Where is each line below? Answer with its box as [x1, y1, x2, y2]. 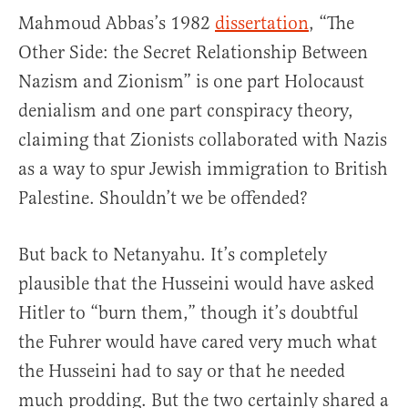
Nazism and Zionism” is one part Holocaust [18, 70, 364, 94]
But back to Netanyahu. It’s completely [18, 243, 327, 267]
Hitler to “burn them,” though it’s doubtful [18, 301, 359, 325]
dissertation [215, 12, 309, 36]
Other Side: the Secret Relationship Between [18, 41, 368, 65]
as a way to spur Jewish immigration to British [18, 158, 388, 181]
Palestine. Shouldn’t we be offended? [18, 187, 308, 210]
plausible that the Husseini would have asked [18, 272, 374, 296]
